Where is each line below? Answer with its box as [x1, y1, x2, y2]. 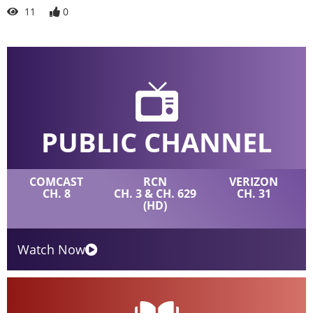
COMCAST [29, 173, 84, 189]
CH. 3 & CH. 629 [113, 185, 196, 201]
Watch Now [17, 240, 85, 258]
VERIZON [229, 173, 279, 189]
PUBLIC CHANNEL [41, 123, 272, 160]
